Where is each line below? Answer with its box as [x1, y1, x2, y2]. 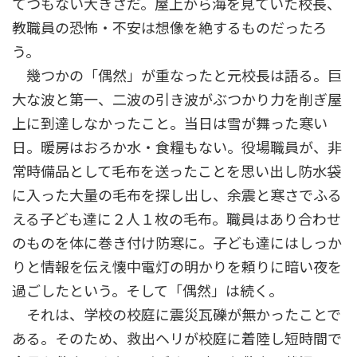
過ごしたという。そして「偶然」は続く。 [12, 282, 297, 300]
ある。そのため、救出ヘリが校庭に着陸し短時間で [12, 330, 342, 348]
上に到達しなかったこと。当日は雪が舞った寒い [12, 115, 328, 133]
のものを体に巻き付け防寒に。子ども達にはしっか [12, 234, 342, 253]
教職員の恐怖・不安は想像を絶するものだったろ [12, 19, 327, 37]
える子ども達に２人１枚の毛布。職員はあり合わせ [12, 210, 341, 229]
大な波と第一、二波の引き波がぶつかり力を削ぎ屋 [12, 91, 342, 109]
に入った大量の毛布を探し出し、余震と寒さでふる [12, 186, 342, 205]
